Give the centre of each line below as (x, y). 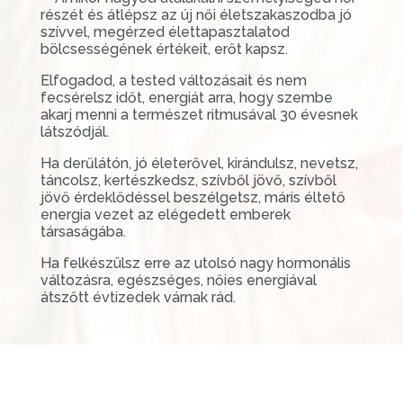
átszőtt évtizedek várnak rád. (138, 297)
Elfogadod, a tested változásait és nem (173, 80)
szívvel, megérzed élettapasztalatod (165, 31)
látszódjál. (74, 131)
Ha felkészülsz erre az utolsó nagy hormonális (195, 263)
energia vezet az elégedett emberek (165, 214)
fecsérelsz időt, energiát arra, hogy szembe (186, 97)
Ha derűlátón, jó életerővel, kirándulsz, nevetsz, (199, 163)
